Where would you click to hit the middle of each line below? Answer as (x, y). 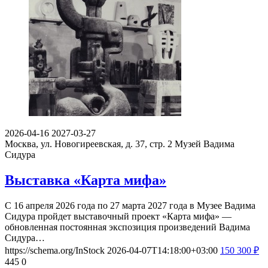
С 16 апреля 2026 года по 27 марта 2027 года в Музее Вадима (130, 205)
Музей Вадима (205, 144)
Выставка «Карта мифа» (86, 180)
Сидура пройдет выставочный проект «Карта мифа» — (118, 216)
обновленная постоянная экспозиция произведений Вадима (127, 227)
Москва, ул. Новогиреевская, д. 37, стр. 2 (89, 144)
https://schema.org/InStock (55, 250)
